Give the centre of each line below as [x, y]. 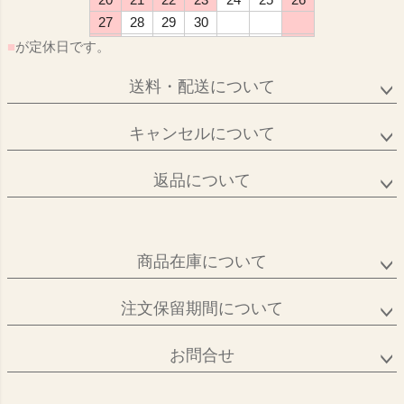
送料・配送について [202, 87]
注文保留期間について [202, 309]
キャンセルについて [202, 134]
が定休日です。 [63, 47]
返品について [202, 181]
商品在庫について [202, 262]
